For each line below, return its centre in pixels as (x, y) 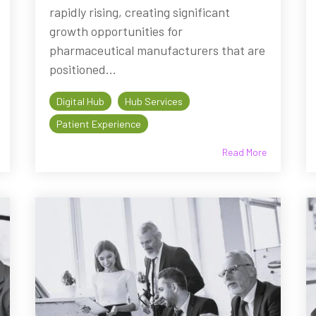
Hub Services (154, 102)
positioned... (83, 69)
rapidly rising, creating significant (140, 12)
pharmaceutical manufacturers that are (158, 50)
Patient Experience (99, 124)
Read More (244, 152)
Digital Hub (81, 102)
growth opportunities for (116, 31)
